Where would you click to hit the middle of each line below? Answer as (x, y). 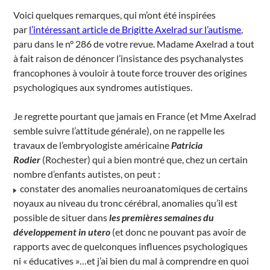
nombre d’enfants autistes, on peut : (87, 174)
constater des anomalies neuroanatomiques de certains (133, 188)
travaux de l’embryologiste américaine (93, 145)
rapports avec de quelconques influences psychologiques (131, 246)
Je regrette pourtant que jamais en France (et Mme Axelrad (135, 116)
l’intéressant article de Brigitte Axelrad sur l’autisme (135, 29)
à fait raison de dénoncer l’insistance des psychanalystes (129, 58)
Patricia (187, 145)
